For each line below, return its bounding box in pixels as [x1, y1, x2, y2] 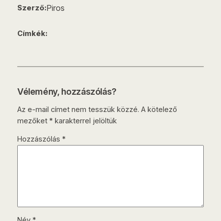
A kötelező [141, 105, 177, 114]
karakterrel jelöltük [52, 116, 117, 125]
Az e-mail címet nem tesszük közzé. [17, 105, 139, 114]
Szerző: [17, 3, 46, 12]
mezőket [17, 116, 49, 125]
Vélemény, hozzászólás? [17, 86, 117, 97]
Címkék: [17, 29, 47, 38]
